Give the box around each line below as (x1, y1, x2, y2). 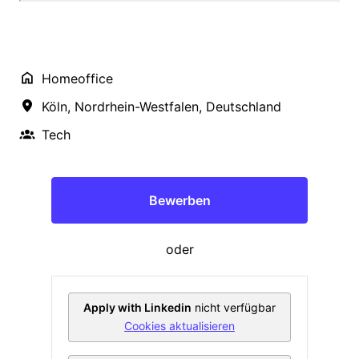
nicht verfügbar (195, 300, 276, 314)
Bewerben (148, 192, 211, 208)
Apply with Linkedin (83, 300, 192, 314)
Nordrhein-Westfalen (75, 98, 199, 115)
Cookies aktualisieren (124, 318, 235, 333)
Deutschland (206, 98, 281, 115)
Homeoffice (42, 70, 113, 87)
